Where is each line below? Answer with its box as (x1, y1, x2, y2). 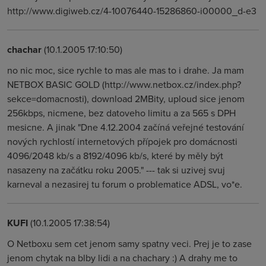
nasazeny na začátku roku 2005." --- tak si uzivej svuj (7, 163, 225, 176)
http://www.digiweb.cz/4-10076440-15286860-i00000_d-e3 (7, 4, 256, 17)
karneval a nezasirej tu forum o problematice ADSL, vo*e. (7, 178, 242, 191)
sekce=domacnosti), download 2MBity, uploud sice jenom (7, 92, 245, 105)
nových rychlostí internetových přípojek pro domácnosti (7, 135, 237, 148)
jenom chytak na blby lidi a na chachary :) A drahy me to (7, 251, 237, 264)
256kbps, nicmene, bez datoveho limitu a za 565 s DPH (7, 106, 236, 119)
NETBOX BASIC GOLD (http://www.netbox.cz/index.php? (7, 78, 241, 91)
